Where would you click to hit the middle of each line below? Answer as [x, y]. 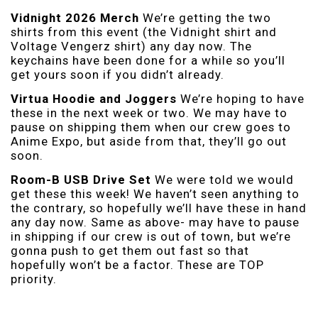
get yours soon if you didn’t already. [117, 74]
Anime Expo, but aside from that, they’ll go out [149, 141]
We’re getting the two [205, 17]
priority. [34, 279]
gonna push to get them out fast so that [130, 250]
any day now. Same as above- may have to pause [155, 222]
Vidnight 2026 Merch [75, 17]
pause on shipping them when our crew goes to [151, 127]
